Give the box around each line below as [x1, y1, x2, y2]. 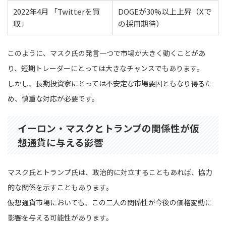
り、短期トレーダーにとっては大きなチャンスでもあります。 [8, 63, 204, 73]
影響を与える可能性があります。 [8, 212, 113, 222]
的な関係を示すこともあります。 [8, 182, 113, 192]
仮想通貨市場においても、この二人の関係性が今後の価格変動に [8, 197, 212, 207]
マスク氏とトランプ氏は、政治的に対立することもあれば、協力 [8, 166, 212, 177]
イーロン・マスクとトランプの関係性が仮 [18, 121, 199, 135]
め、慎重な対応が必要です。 [8, 93, 99, 103]
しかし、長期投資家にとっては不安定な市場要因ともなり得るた [8, 78, 212, 88]
